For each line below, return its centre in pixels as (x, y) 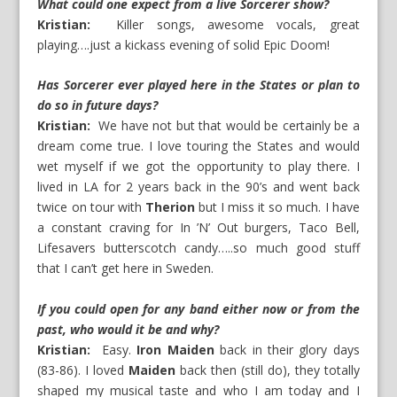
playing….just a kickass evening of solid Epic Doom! (184, 44)
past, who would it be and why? (128, 329)
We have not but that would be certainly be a (229, 126)
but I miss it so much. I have (277, 207)
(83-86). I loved (83, 370)
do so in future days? (98, 105)
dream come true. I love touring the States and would (198, 146)
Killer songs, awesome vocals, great (238, 24)
